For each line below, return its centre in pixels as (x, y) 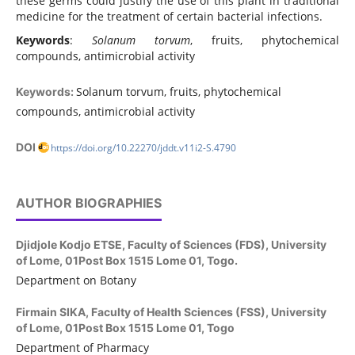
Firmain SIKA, (53, 312)
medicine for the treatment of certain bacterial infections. (169, 17)
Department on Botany (76, 281)
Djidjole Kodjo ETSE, (71, 245)
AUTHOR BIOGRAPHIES (88, 203)
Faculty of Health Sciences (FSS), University (208, 312)
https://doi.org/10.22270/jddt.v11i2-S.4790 (143, 148)
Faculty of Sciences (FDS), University (227, 245)
